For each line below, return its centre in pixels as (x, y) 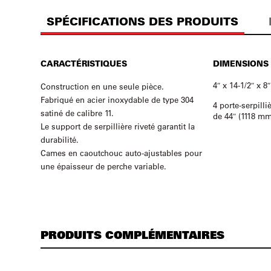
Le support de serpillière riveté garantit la (118, 126)
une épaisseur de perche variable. (104, 166)
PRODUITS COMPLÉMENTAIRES (133, 234)
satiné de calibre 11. (77, 113)
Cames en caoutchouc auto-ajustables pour (122, 153)
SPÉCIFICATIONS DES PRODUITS (143, 21)
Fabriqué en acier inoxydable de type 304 (117, 100)
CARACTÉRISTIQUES (84, 63)
